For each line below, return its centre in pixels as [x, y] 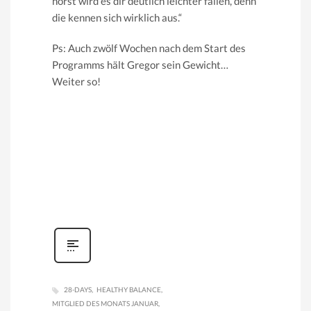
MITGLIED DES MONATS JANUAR [105, 303]
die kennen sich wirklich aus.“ [117, 18]
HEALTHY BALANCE [129, 290]
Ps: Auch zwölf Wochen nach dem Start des [149, 48]
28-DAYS [78, 290]
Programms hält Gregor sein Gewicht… [140, 65]
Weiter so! [76, 82]
